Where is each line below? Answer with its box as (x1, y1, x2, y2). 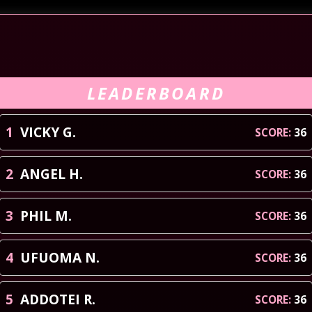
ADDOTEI (20, 290, 80, 309)
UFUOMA (20, 248, 81, 267)
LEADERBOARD (86, 81, 226, 104)
